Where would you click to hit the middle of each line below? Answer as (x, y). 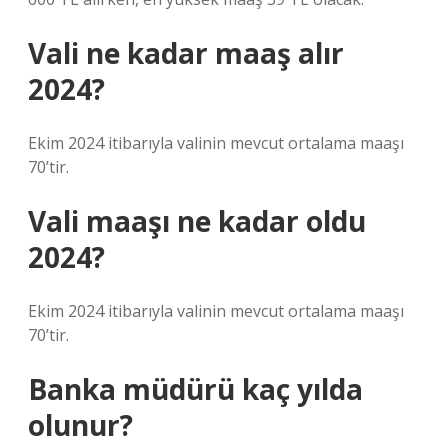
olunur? (80, 425)
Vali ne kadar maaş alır (186, 53)
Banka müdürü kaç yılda (195, 389)
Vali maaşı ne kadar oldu (197, 221)
